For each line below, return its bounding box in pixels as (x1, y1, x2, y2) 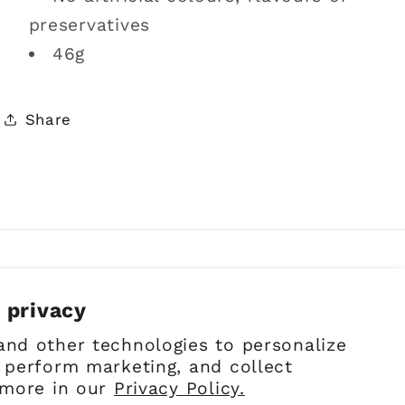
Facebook (236, 325, 313, 344)
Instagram (278, 325, 359, 344)
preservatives (28, 14, 150, 35)
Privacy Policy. (113, 378, 245, 399)
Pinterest (319, 325, 393, 344)
